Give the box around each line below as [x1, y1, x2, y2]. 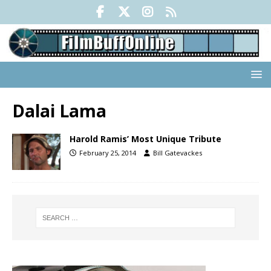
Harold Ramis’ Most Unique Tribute [70, 133, 221, 145]
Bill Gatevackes [153, 148, 202, 158]
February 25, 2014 [79, 148, 136, 158]
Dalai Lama [12, 99, 106, 123]
